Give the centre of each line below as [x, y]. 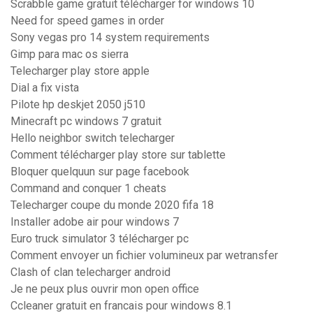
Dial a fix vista [45, 88]
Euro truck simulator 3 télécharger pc [100, 239]
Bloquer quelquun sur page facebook [100, 172]
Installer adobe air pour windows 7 [95, 222]
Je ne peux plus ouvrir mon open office [105, 289]
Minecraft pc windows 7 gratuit [86, 122]
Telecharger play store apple [80, 71]
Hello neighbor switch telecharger [93, 138]
